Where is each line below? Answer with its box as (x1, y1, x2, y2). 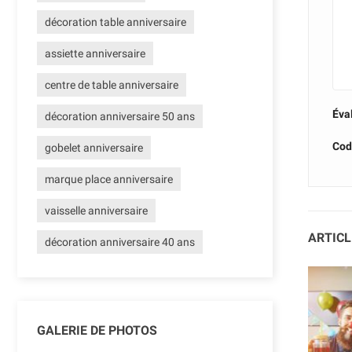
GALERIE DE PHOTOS (37, 323, 157, 339)
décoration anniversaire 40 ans (45, 236, 195, 249)
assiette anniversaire (45, 47, 145, 60)
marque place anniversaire (45, 173, 173, 186)
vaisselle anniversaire (45, 204, 148, 218)
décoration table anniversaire (45, 16, 186, 29)
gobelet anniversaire (45, 141, 143, 155)
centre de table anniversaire (45, 79, 178, 92)
